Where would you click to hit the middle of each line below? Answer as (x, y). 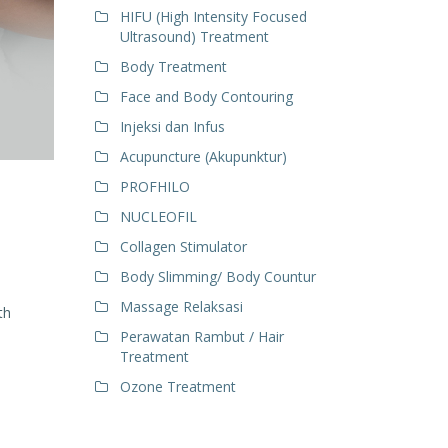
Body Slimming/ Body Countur (217, 276)
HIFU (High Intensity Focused (213, 16)
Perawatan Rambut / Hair (201, 336)
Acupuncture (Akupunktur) (203, 156)
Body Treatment (173, 66)
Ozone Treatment (177, 386)
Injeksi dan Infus (172, 126)
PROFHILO (154, 186)
